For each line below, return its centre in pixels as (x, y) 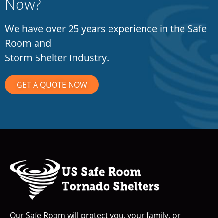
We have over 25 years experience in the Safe (106, 28)
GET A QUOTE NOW (52, 84)
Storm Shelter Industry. (57, 57)
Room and (28, 43)
